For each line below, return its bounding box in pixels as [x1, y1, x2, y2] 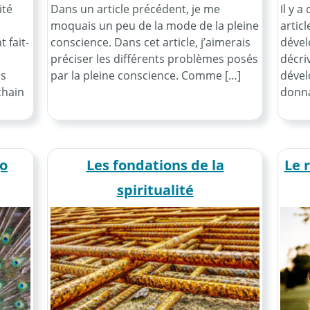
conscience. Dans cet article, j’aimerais [51, 35, 250, 51]
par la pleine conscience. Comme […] [51, 68, 241, 84]
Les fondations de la [86, 156, 224, 175]
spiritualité [116, 181, 194, 200]
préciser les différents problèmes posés [51, 51, 258, 67]
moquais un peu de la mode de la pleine [51, 18, 259, 34]
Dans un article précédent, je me [51, 1, 220, 17]
